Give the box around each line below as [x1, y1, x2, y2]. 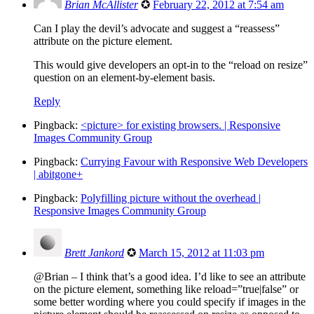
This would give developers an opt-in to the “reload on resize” [34, 58, 308, 71]
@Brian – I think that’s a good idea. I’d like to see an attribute [34, 270, 306, 282]
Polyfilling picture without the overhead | [81, 191, 261, 204]
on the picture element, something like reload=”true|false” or [34, 282, 299, 295]
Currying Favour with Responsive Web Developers [81, 155, 308, 168]
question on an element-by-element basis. [34, 71, 215, 83]
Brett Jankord [64, 246, 124, 259]
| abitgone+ [34, 168, 83, 180]
